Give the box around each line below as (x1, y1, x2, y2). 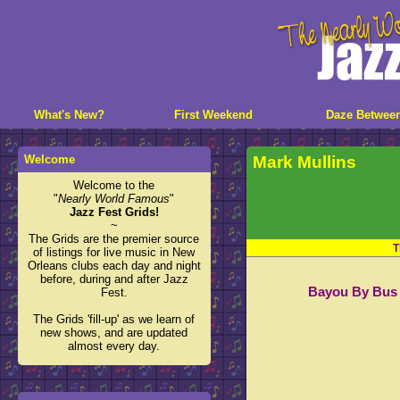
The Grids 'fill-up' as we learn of (33, 312, 196, 326)
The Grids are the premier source (29, 232, 200, 246)
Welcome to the (73, 179, 155, 192)
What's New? (34, 108, 104, 121)
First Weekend (174, 108, 253, 121)
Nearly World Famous (58, 192, 171, 205)
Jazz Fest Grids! (69, 205, 159, 219)
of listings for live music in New (33, 246, 196, 259)
